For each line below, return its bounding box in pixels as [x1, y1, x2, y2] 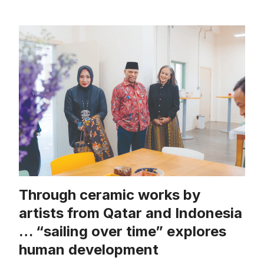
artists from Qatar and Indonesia [19, 204, 242, 222]
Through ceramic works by [19, 186, 200, 204]
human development [19, 241, 159, 259]
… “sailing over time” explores [19, 223, 226, 240]
